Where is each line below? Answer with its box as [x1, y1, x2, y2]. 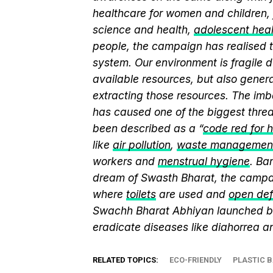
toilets [126, 188, 156, 200]
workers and [93, 155, 158, 168]
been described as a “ [93, 122, 203, 135]
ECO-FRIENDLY [169, 255, 222, 264]
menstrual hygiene [158, 155, 250, 168]
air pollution [113, 138, 171, 151]
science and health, [93, 23, 194, 36]
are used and [159, 188, 229, 200]
